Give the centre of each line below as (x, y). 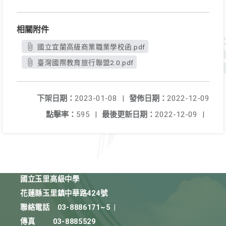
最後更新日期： (128, 115)
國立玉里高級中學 (50, 179)
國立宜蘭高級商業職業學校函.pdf (91, 47)
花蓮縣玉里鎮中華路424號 (64, 193)
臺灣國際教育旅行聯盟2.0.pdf (86, 63)
